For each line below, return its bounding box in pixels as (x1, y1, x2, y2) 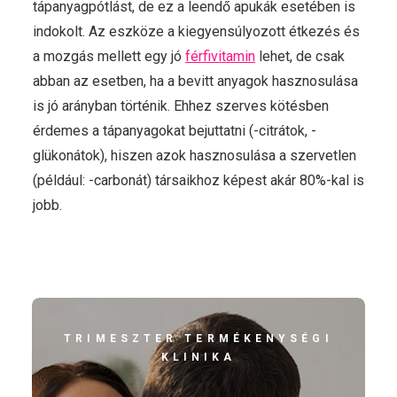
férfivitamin (185, 48, 255, 65)
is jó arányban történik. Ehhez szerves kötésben (33, 97, 329, 114)
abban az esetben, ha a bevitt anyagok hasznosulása (33, 73, 358, 90)
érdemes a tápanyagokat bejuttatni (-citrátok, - (33, 122, 316, 139)
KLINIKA (160, 351, 237, 363)
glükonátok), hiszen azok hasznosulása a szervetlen (33, 147, 356, 164)
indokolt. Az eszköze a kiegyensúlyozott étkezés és (33, 23, 360, 40)
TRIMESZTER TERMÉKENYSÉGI (64, 332, 333, 345)
